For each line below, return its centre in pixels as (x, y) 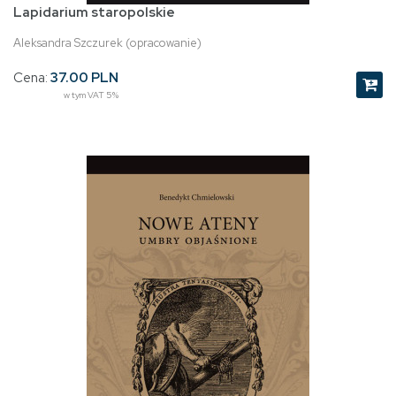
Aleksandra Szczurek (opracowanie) (107, 43)
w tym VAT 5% (91, 95)
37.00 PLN (84, 78)
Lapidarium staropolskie (94, 13)
